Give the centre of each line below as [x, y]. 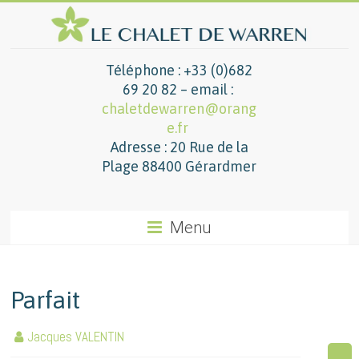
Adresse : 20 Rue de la [179, 147]
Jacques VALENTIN [76, 337]
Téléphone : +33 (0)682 [179, 71]
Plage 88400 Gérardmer [179, 167]
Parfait [46, 300]
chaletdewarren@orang [179, 109]
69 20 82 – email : [179, 90]
